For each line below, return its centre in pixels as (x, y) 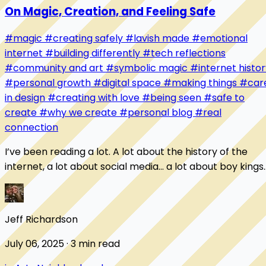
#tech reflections (184, 53)
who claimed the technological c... (84, 182)
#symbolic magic (148, 68)
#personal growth (49, 83)
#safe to (224, 98)
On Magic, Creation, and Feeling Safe (110, 11)
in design (26, 98)
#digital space (128, 83)
